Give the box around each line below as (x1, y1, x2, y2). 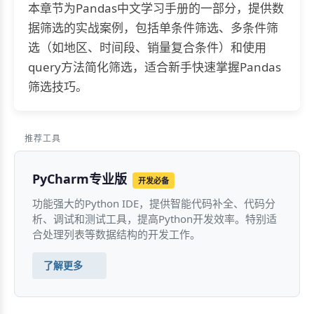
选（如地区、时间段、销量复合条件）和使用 (28, 39, 266, 55)
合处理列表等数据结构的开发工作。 (32, 227, 200, 241)
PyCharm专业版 (32, 170, 127, 187)
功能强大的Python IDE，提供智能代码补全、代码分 (32, 196, 275, 210)
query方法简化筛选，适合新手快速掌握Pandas (28, 59, 281, 75)
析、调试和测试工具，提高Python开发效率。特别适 (32, 212, 277, 226)
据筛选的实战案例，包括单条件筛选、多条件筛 (28, 20, 278, 36)
